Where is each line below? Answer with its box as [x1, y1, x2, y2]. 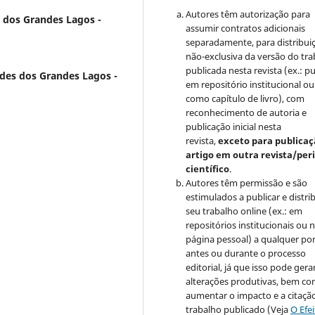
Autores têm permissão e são [186, 176, 308, 190]
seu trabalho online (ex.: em [186, 205, 303, 218]
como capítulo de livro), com [186, 92, 305, 105]
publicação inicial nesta [186, 120, 282, 134]
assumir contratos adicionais [186, 22, 306, 35]
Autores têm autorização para [186, 8, 311, 21]
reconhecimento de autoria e [186, 106, 307, 120]
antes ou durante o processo [186, 247, 307, 260]
